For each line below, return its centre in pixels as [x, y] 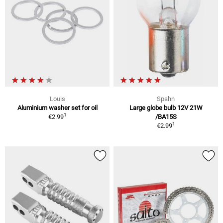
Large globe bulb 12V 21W [166, 108]
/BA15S [166, 117]
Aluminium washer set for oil [57, 108]
